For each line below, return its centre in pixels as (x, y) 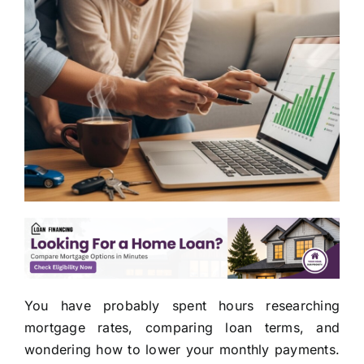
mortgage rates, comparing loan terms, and (182, 328)
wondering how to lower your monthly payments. (182, 350)
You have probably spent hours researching (182, 306)
